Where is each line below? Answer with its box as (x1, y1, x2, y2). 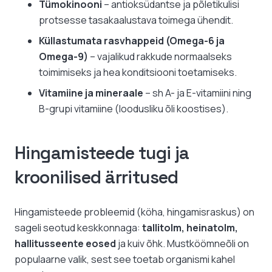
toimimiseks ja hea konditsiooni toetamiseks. (39, 66, 237, 80)
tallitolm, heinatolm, (142, 221, 238, 235)
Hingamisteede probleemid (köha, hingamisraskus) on (15, 205, 254, 219)
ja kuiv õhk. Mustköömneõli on (116, 237, 249, 251)
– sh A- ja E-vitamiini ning (143, 86, 251, 100)
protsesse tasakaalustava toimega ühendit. (39, 13, 233, 27)
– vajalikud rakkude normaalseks (88, 50, 232, 64)
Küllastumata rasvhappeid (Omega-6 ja (39, 34, 225, 48)
